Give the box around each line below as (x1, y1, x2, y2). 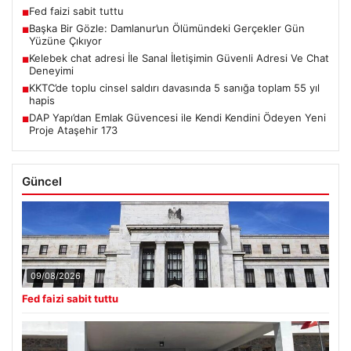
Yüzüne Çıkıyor (29, 34, 102, 48)
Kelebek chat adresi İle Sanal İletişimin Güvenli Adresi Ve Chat (29, 52, 329, 65)
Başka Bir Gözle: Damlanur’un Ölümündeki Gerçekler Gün (29, 22, 305, 35)
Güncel (22, 174, 62, 190)
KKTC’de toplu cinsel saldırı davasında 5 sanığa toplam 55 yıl (29, 81, 320, 95)
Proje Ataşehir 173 (29, 124, 118, 137)
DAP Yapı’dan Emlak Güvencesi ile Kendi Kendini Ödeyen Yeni (29, 111, 326, 125)
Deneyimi (29, 64, 74, 78)
